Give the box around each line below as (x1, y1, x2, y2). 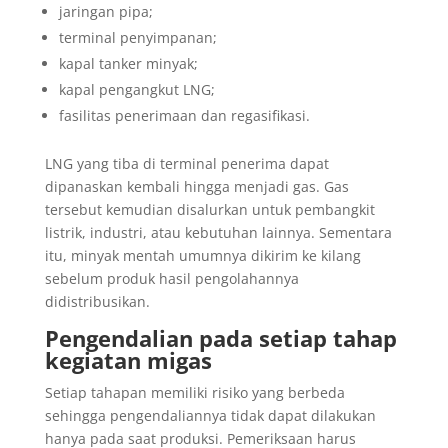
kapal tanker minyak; (58, 53, 198, 73)
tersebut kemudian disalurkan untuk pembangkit (44, 199, 375, 219)
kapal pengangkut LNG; (58, 79, 215, 99)
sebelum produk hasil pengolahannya (44, 268, 299, 288)
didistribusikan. (44, 291, 150, 311)
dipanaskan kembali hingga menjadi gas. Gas (44, 176, 349, 196)
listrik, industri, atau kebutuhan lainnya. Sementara (44, 222, 392, 242)
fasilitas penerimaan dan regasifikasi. (58, 105, 310, 125)
